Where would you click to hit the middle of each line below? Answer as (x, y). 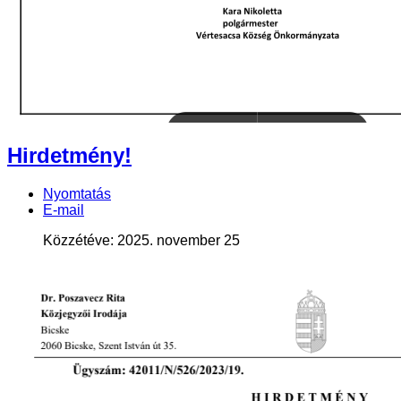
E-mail (64, 210)
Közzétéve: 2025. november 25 (141, 241)
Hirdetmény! (69, 156)
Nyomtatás (77, 194)
